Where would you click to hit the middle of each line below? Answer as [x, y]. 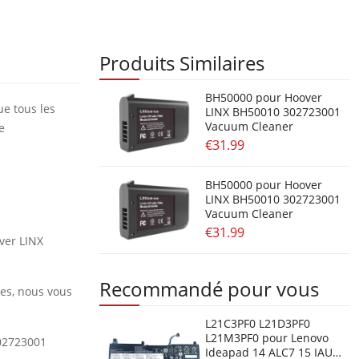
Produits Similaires [182, 63]
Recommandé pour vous [209, 288]
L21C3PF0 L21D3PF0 [257, 324]
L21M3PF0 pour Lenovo [266, 338]
